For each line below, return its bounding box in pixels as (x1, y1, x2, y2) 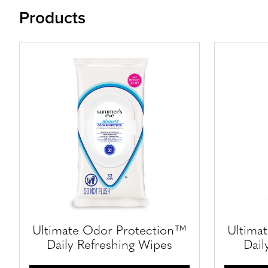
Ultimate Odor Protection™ (32, 224, 187, 237)
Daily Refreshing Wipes (47, 239, 172, 252)
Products (19, 5, 86, 29)
